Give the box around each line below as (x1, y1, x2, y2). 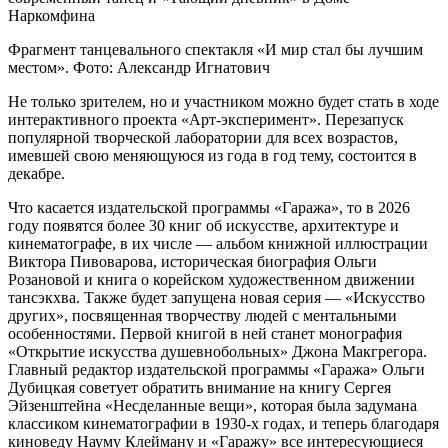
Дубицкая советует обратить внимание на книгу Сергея (8, 378, 391, 396)
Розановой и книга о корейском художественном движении (8, 270, 415, 288)
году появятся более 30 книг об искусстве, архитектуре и (8, 216, 399, 234)
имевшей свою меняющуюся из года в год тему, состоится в (8, 146, 417, 164)
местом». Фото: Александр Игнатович (8, 58, 270, 76)
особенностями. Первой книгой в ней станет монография (8, 324, 402, 342)
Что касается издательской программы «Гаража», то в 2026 (8, 198, 410, 216)
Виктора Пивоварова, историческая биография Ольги (8, 252, 377, 270)
